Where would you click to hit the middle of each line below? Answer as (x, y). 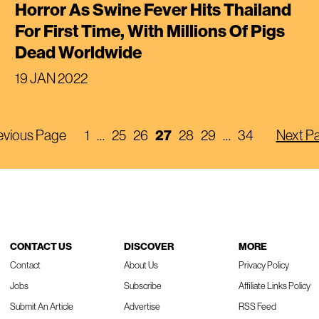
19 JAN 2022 (52, 78)
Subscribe (142, 285)
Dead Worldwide (79, 52)
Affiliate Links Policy (274, 285)
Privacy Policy (263, 265)
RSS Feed (257, 306)
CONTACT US (41, 246)
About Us (141, 265)
